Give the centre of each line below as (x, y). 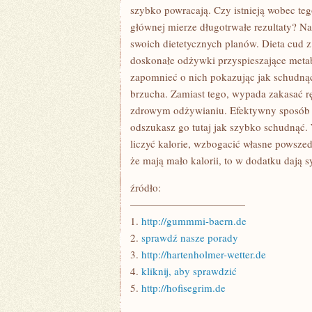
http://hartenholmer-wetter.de (204, 254)
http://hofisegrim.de (184, 288)
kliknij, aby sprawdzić (189, 271)
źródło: (146, 187)
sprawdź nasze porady (190, 237)
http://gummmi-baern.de (194, 221)
